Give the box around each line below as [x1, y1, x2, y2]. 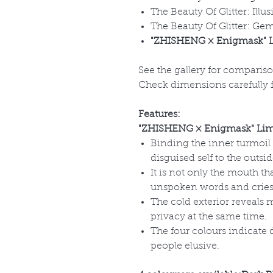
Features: [138, 110, 183, 120]
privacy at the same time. [151, 212, 267, 222]
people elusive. [151, 241, 219, 252]
